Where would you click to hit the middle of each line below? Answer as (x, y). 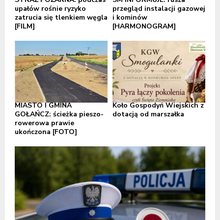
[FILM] (25, 27)
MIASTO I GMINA (43, 106)
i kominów (130, 18)
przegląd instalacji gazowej (159, 9)
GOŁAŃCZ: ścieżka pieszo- (59, 114)
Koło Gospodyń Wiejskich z (158, 106)
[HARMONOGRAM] (144, 27)
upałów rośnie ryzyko (50, 9)
